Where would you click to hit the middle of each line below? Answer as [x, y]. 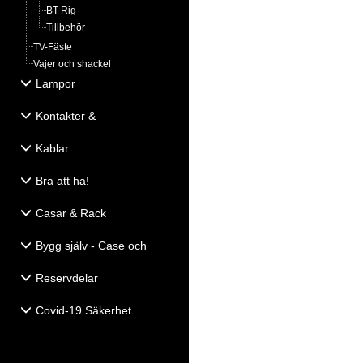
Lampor [56, 83]
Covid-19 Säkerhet [83, 310]
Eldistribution [53, 132]
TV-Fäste [53, 47]
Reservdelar [67, 278]
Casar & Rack [71, 213]
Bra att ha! [62, 181]
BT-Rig [61, 11]
